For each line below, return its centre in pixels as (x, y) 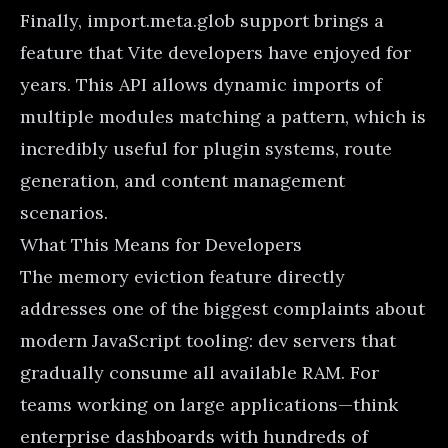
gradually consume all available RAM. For (199, 372)
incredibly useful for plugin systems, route (206, 148)
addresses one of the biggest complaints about (222, 308)
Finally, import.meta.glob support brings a (202, 20)
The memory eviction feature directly (182, 276)
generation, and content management (182, 180)
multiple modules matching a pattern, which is (223, 116)
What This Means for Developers (161, 244)
